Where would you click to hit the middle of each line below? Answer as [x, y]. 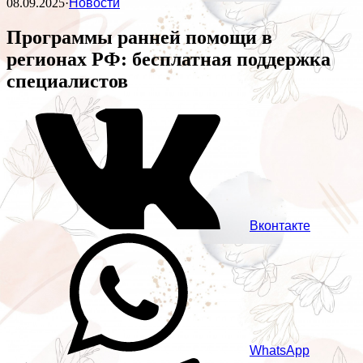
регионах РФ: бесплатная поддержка [169, 60]
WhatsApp [280, 351]
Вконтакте [280, 226]
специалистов [67, 81]
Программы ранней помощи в [139, 38]
